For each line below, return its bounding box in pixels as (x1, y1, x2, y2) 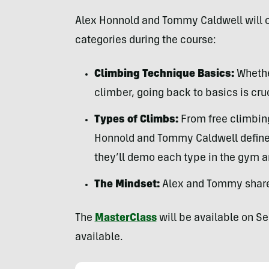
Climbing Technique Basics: (94, 69, 234, 80)
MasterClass (94, 213, 157, 225)
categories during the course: (74, 35, 216, 47)
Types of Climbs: (94, 115, 178, 126)
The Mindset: (94, 180, 160, 191)
